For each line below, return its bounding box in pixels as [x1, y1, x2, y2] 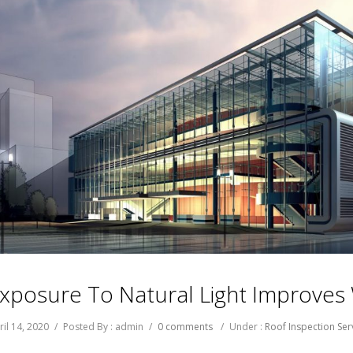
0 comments [158, 319, 213, 333]
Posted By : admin [63, 319, 143, 333]
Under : [229, 319, 265, 333]
